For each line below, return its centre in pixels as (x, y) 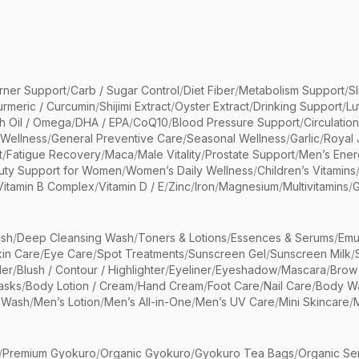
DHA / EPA (102, 122)
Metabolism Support (292, 90)
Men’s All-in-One (148, 302)
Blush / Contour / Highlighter (91, 270)
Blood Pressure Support (236, 122)
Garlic (305, 138)
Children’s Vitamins (307, 170)
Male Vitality (169, 154)
